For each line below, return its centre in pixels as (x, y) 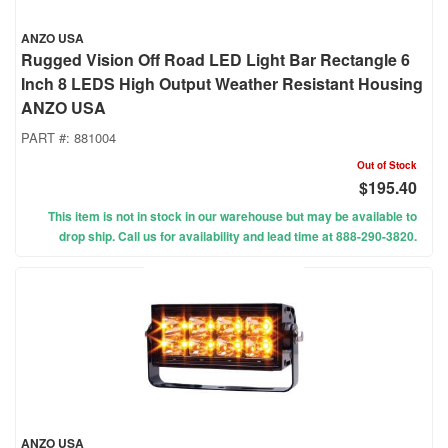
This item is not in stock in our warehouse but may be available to (232, 216)
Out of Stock (387, 165)
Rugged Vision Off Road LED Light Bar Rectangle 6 (215, 60)
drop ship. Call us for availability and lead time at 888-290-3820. (238, 236)
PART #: (47, 138)
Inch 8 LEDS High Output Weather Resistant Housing (222, 84)
